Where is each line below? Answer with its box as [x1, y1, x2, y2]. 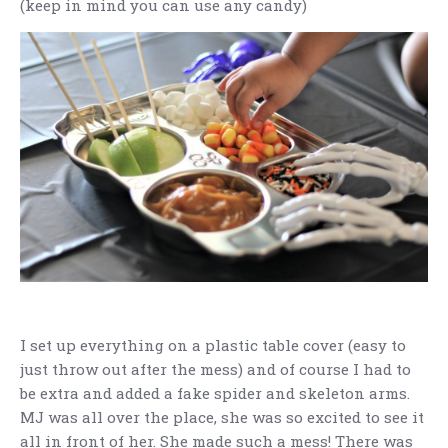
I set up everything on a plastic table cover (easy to [20, 335, 406, 356]
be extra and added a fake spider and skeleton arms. [20, 383, 410, 404]
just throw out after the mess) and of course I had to [20, 359, 411, 380]
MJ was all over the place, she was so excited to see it [20, 407, 424, 428]
